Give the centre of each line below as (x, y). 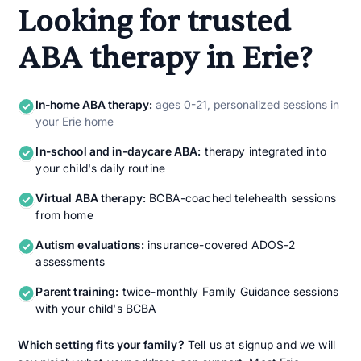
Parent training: (77, 292)
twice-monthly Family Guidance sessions (229, 292)
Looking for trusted (155, 23)
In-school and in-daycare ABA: (118, 151)
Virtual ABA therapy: (91, 198)
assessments (70, 262)
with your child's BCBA (96, 309)
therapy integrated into (263, 151)
